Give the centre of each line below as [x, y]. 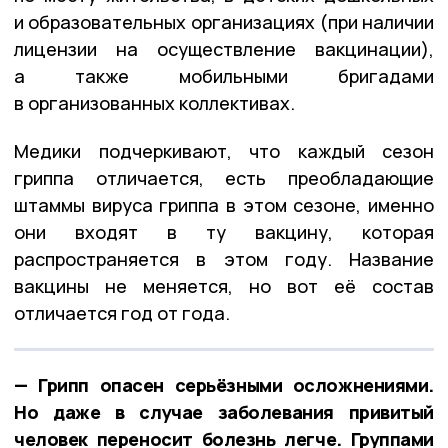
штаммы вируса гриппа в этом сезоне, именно [224, 204]
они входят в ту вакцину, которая [224, 231]
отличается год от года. [122, 312]
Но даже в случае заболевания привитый [224, 411]
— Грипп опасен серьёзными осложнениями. [224, 384]
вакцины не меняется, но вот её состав [224, 285]
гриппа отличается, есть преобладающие [224, 177]
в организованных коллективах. [154, 102]
